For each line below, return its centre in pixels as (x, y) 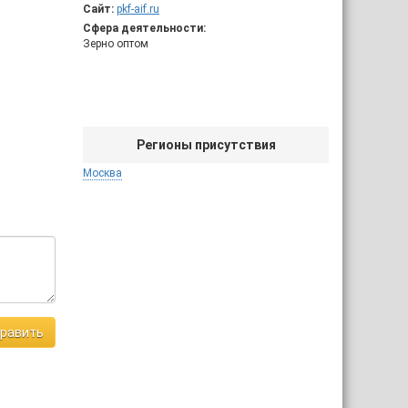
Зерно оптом (116, 44)
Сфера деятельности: (144, 28)
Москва (102, 173)
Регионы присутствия (206, 145)
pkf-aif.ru (138, 9)
